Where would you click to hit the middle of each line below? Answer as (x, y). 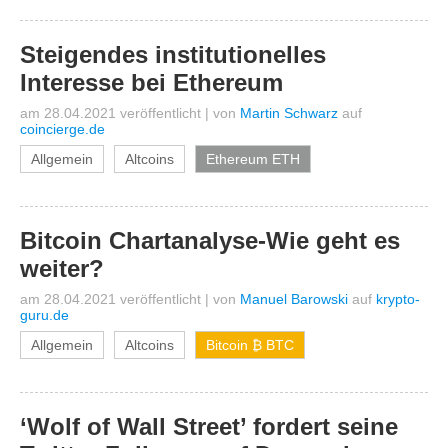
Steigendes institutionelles (173, 54)
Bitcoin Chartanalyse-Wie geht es (210, 240)
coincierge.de (62, 129)
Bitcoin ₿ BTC (250, 345)
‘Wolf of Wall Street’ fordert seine (209, 426)
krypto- (398, 299)
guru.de (44, 315)
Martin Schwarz (289, 113)
